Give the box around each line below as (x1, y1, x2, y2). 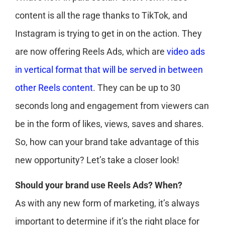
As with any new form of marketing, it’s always (15, 198, 199, 209)
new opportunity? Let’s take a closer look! (15, 155, 179, 165)
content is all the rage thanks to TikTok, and (15, 10, 187, 21)
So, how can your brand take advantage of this (15, 137, 199, 147)
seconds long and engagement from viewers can (15, 100, 209, 111)
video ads (167, 46, 205, 57)
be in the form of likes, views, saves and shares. (15, 119, 204, 129)
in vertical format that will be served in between (15, 64, 203, 75)
